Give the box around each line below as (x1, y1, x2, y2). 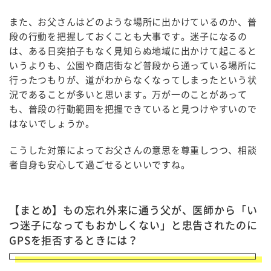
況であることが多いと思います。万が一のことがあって (9, 88, 247, 101)
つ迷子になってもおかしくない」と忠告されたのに (9, 217, 258, 232)
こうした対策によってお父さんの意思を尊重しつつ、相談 (9, 143, 257, 157)
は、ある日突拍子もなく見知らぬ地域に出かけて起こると (9, 44, 257, 57)
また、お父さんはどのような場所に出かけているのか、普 (9, 15, 257, 28)
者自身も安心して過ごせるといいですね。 (9, 158, 191, 171)
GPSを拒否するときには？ (9, 232, 139, 247)
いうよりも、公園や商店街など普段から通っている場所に (9, 59, 257, 72)
